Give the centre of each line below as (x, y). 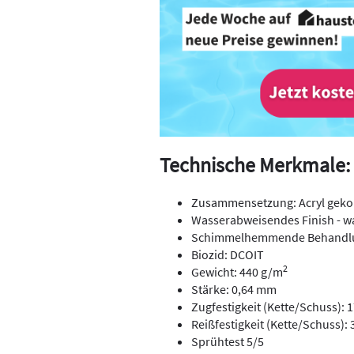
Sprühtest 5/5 (228, 342)
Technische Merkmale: (255, 165)
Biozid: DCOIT (228, 255)
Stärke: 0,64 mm (234, 290)
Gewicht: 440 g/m (237, 272)
